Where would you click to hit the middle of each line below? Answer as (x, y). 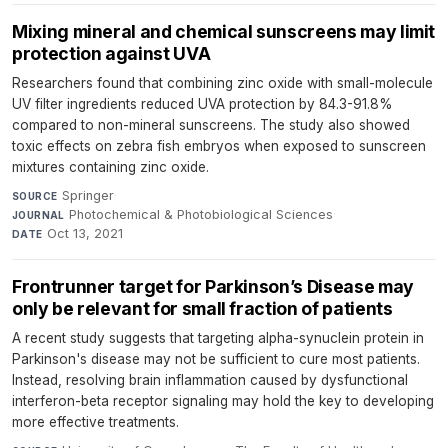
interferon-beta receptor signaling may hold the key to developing (223, 400)
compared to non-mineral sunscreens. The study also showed (211, 124)
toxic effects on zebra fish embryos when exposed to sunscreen (219, 145)
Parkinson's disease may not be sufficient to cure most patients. (216, 358)
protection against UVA (111, 53)
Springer (87, 195)
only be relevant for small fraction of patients (202, 308)
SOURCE (35, 195)
